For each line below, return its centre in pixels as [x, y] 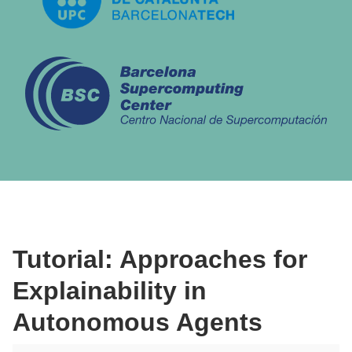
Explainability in [110, 290]
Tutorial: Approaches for [160, 259]
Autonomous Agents [137, 322]
